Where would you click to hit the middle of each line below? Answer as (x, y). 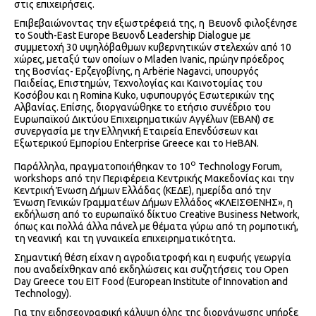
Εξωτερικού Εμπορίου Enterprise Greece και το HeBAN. (136, 144)
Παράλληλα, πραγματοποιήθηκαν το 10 (102, 166)
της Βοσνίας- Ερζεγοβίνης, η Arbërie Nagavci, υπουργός (136, 72)
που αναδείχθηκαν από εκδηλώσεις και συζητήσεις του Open (151, 269)
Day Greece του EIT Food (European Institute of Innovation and (151, 281)
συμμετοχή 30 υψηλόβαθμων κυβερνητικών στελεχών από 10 (153, 48)
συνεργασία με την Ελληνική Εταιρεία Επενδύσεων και (136, 132)
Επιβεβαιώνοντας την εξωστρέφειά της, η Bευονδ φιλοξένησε (156, 24)
